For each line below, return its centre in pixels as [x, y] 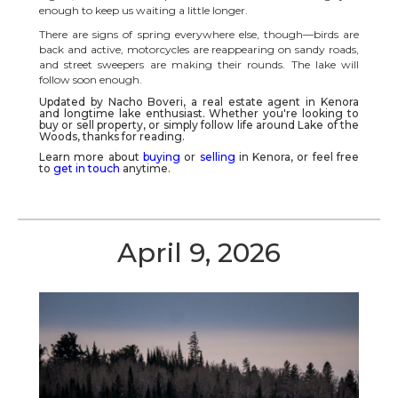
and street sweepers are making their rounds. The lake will [199, 64]
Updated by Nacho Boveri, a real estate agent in [180, 101]
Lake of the [329, 124]
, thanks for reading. [131, 136]
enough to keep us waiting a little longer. [143, 10]
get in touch [87, 168]
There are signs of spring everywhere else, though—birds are [199, 34]
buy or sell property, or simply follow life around [169, 124]
